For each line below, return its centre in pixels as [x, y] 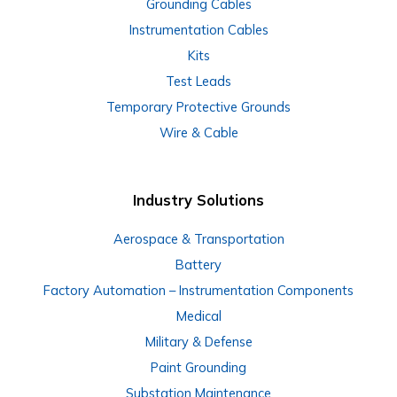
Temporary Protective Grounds [198, 107]
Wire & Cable [198, 133]
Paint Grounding [198, 367]
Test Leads [198, 82]
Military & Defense [198, 341]
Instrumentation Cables [198, 30]
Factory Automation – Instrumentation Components [198, 290]
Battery [198, 264]
